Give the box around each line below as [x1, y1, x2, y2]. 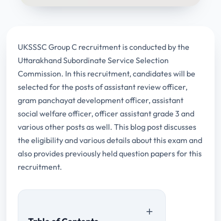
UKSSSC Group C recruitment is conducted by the [17, 41, 189, 52]
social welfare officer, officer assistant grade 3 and [17, 108, 194, 118]
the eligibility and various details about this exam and [17, 135, 202, 145]
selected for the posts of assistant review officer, [17, 81, 187, 92]
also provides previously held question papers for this [17, 148, 202, 158]
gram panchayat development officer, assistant [17, 95, 184, 105]
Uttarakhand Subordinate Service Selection [17, 55, 169, 65]
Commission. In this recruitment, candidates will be [17, 68, 195, 78]
